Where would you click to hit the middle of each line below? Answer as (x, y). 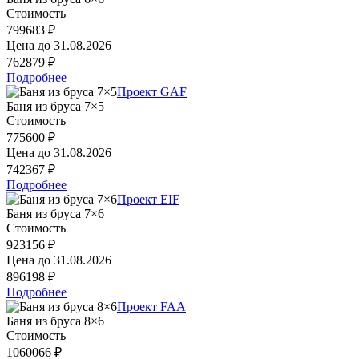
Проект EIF (148, 199)
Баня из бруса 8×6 (55, 321)
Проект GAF (152, 91)
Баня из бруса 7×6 (55, 213)
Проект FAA (151, 306)
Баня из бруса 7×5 (55, 106)
